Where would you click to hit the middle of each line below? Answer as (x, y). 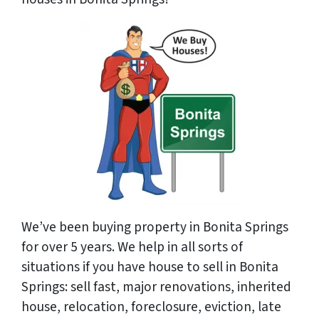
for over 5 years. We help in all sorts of (132, 247)
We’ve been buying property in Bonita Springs (155, 227)
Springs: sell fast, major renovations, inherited (156, 287)
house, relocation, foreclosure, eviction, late (151, 307)
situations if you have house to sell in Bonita (150, 267)
